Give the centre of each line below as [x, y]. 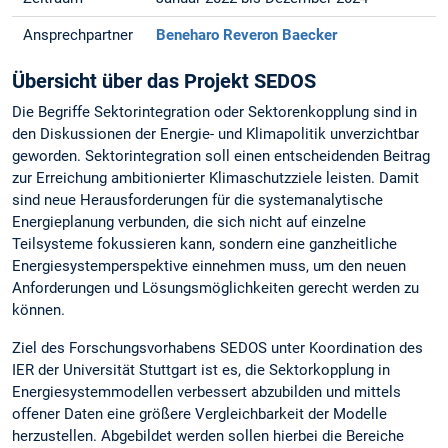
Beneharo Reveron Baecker [247, 35]
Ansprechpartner [78, 35]
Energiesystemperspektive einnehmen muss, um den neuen [209, 266]
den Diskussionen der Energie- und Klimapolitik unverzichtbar [215, 134]
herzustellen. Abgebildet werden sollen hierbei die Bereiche [208, 435]
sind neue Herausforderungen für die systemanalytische [197, 200]
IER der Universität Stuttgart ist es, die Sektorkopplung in [201, 369]
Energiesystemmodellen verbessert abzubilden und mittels [206, 391]
